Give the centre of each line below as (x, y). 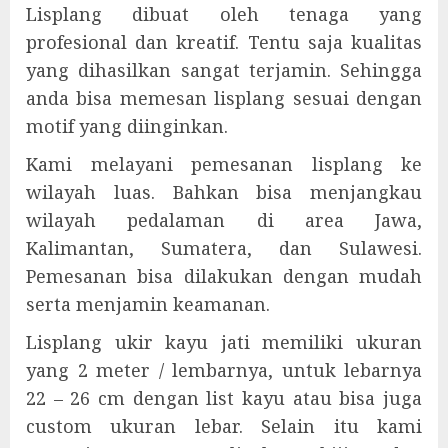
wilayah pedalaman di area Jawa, (224, 220)
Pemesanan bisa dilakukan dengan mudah (224, 276)
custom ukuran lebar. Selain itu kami (224, 426)
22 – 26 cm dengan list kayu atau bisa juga (224, 398)
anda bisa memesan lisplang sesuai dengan (224, 98)
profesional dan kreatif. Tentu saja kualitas (224, 42)
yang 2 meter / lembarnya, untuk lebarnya (224, 370)
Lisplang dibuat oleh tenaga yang (224, 14)
